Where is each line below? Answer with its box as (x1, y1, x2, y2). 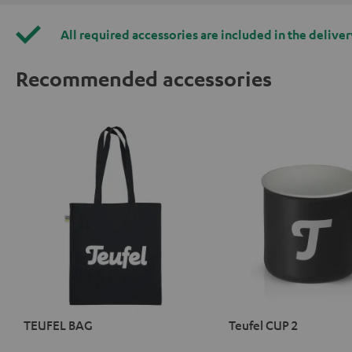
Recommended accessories (16, 65, 272, 91)
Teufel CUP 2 (228, 317, 298, 333)
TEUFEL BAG (24, 317, 93, 333)
